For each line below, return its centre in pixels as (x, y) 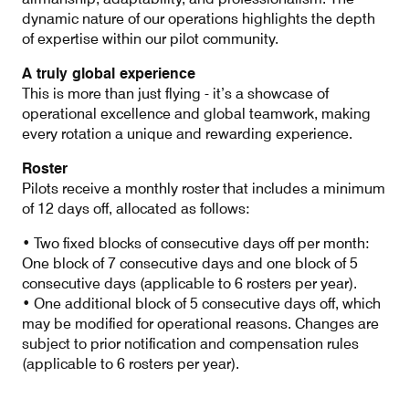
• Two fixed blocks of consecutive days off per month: (196, 243)
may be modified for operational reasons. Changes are (200, 324)
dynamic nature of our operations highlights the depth (199, 19)
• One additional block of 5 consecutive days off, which (201, 304)
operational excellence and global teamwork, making (196, 114)
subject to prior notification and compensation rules (190, 344)
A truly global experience (109, 73)
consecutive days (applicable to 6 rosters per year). (189, 283)
